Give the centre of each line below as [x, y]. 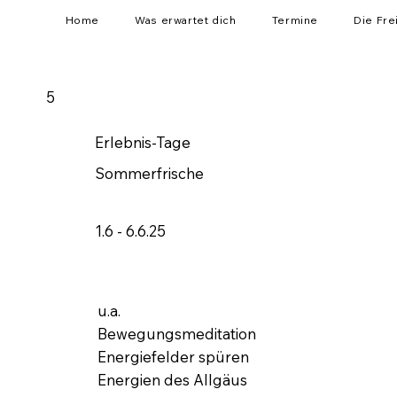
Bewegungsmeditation [176, 334]
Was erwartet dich [186, 19]
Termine [295, 19]
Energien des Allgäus [172, 380]
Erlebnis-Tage [143, 142]
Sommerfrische [150, 173]
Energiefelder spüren [173, 357]
